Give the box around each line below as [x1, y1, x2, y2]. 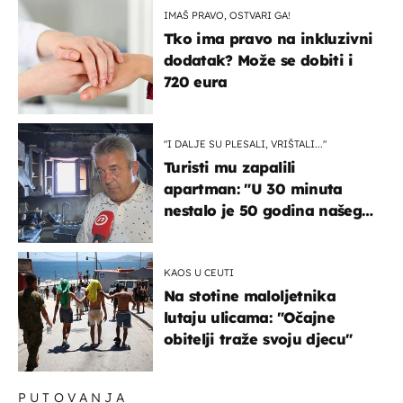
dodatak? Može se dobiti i [164, 50, 354, 69]
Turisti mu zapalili [164, 157, 296, 176]
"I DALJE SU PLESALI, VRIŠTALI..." [164, 137, 327, 150]
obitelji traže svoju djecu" [164, 329, 353, 348]
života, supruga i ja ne [164, 222, 329, 241]
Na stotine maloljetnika [164, 286, 336, 305]
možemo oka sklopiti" [164, 244, 325, 263]
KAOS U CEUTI [164, 265, 234, 279]
